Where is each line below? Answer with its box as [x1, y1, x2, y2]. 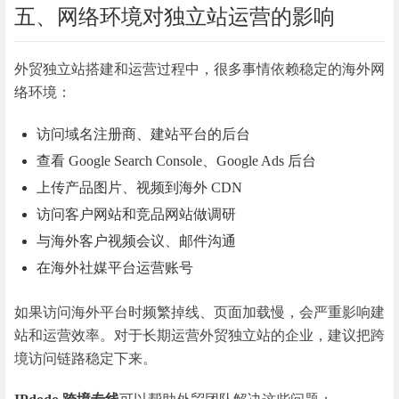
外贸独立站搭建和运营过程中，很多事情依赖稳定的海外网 [14, 61, 385, 77]
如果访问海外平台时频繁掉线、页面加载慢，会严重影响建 [14, 305, 385, 321]
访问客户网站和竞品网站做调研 [37, 206, 237, 222]
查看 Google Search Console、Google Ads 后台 [37, 152, 317, 168]
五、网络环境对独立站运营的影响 [14, 4, 335, 28]
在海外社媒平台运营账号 [37, 259, 194, 275]
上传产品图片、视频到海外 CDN [37, 179, 243, 195]
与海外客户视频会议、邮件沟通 [37, 232, 237, 248]
